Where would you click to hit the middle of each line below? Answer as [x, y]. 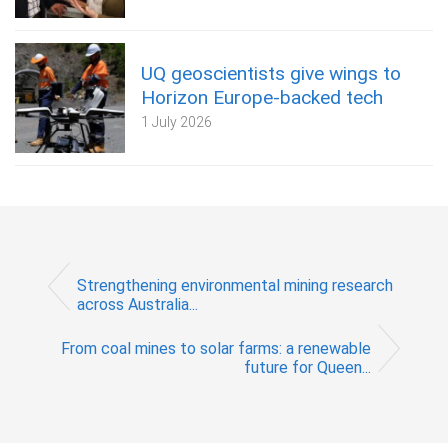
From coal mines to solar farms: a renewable [216, 348]
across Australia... [137, 305]
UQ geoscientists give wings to [271, 73]
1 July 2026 [176, 121]
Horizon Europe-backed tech [262, 97]
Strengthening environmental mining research [235, 286]
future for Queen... [307, 367]
